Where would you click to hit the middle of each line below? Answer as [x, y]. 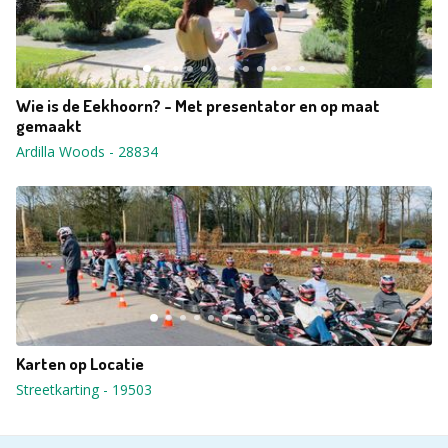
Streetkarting [57, 389]
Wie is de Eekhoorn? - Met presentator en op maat [198, 105]
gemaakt [49, 125]
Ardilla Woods [60, 151]
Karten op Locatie [80, 363]
